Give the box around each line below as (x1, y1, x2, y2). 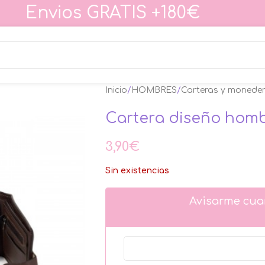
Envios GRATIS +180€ (25, 3, 200, 22)
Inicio (105, 86, 127, 95)
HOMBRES (131, 86, 177, 95)
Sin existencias (105, 166, 169, 175)
